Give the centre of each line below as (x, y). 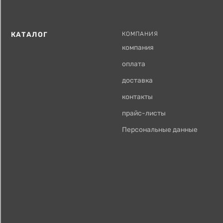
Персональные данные (160, 129)
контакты (138, 96)
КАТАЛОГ (29, 34)
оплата (134, 63)
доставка (138, 80)
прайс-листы (144, 113)
